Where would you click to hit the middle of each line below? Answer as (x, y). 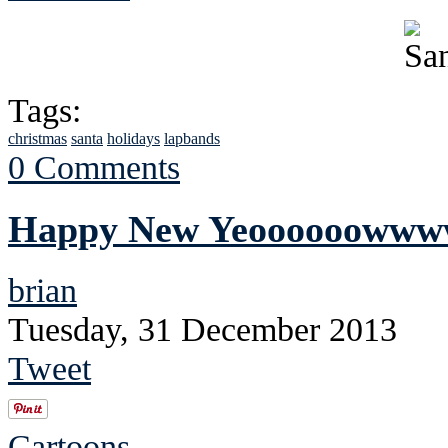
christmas (37, 138)
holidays (133, 138)
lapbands (192, 138)
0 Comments (94, 166)
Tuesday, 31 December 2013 (202, 328)
